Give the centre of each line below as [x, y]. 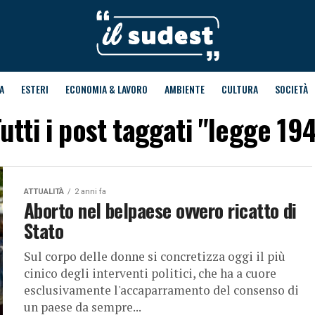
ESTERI [34, 89]
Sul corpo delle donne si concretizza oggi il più [155, 256]
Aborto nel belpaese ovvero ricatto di [160, 210]
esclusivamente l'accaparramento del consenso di [161, 290]
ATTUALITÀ [44, 192]
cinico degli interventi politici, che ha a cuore [150, 273]
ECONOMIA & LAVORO [106, 89]
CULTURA [239, 89]
